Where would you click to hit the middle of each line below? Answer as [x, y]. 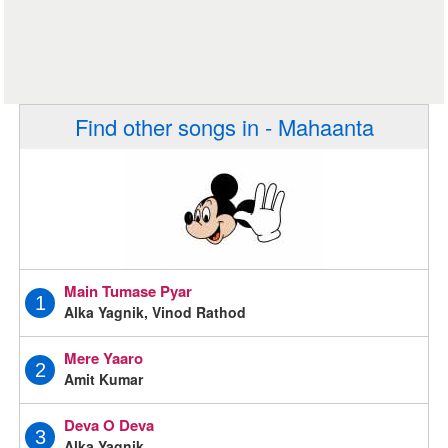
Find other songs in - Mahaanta [224, 126]
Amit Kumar [104, 378]
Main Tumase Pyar [128, 290]
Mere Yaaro [104, 357]
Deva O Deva [109, 424]
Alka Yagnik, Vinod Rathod [155, 311]
